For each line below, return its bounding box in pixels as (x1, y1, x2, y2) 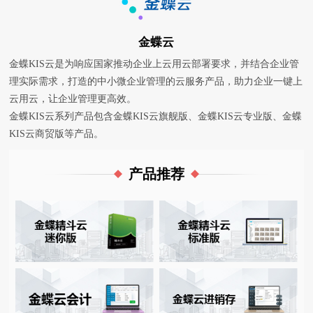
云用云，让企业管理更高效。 (9, 93, 137, 104)
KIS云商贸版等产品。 (9, 128, 104, 139)
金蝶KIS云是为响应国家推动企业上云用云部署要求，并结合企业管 (9, 58, 300, 69)
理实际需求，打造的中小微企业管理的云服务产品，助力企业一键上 (9, 75, 303, 87)
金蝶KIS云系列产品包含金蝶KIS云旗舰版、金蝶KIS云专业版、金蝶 (9, 110, 303, 122)
